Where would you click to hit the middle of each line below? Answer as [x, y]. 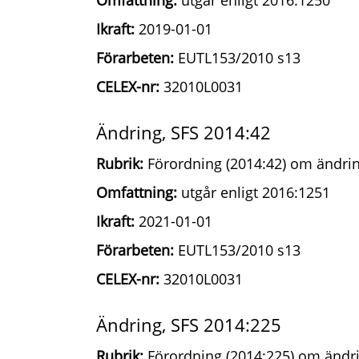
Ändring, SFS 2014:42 [184, 132]
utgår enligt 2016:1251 [254, 192]
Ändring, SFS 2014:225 [189, 325]
